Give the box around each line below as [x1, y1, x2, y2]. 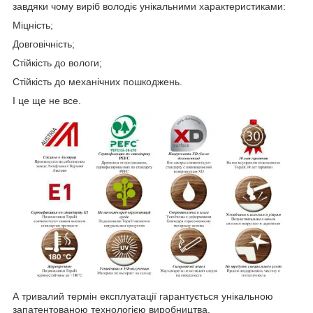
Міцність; [13, 20, 53, 31]
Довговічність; [13, 38, 75, 50]
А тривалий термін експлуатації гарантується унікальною [13, 290, 273, 302]
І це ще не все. [13, 95, 81, 107]
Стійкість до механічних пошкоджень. [13, 76, 182, 88]
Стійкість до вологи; [13, 57, 102, 69]
